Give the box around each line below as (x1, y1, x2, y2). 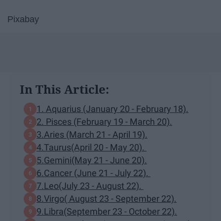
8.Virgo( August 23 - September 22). (37, 193, 177, 204)
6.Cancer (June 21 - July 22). (37, 168, 150, 179)
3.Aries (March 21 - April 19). (37, 129, 147, 140)
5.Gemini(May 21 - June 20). (37, 155, 147, 166)
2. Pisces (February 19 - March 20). (37, 116, 172, 127)
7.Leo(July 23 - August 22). (37, 181, 144, 191)
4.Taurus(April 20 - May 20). (37, 142, 147, 153)
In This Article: (20, 80, 109, 97)
